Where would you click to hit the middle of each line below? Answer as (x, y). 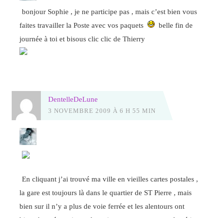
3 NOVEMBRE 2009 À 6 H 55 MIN (102, 111)
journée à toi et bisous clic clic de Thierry (82, 38)
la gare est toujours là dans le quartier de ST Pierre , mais (106, 192)
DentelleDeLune (73, 99)
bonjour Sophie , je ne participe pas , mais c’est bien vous (110, 11)
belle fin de (174, 25)
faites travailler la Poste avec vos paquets (84, 25)
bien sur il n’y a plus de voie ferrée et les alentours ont (102, 206)
